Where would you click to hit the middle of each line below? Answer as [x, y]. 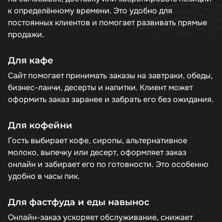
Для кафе [30, 60]
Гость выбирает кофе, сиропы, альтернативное [98, 140]
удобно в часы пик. [44, 176]
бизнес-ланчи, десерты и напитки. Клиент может [100, 87]
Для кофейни [40, 125]
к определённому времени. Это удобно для [90, 11]
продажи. [26, 34]
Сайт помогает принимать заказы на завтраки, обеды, [110, 76]
